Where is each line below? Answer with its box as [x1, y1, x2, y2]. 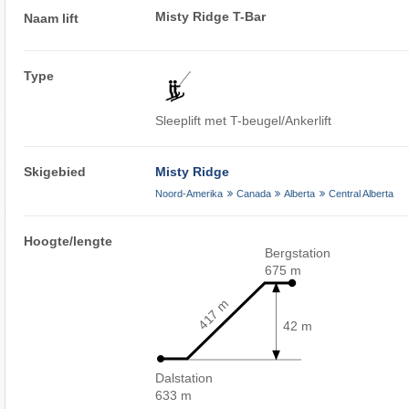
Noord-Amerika [155, 188, 224, 200]
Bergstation [265, 246, 331, 261]
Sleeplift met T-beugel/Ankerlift [155, 113, 332, 129]
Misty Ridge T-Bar [155, 9, 267, 25]
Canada [236, 188, 271, 200]
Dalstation [155, 371, 214, 386]
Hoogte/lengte [23, 234, 112, 249]
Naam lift [23, 11, 79, 26]
